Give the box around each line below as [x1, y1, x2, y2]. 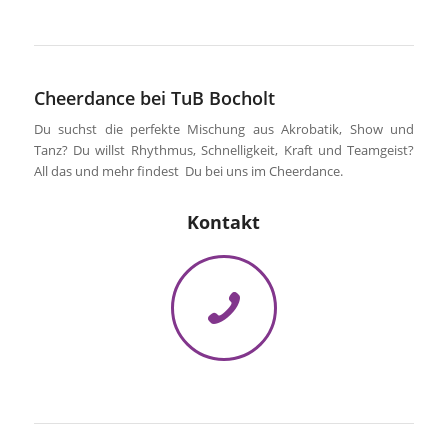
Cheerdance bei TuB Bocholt [33, 85, 275, 110]
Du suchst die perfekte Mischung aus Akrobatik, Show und [33, 119, 415, 138]
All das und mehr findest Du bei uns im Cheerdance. [33, 161, 343, 180]
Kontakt [187, 210, 261, 235]
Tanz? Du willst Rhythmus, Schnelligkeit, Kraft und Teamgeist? [33, 140, 415, 159]
